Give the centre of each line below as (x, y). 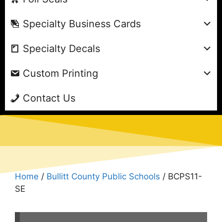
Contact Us (49, 98)
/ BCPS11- (181, 176)
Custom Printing (60, 73)
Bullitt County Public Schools (103, 176)
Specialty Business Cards (82, 24)
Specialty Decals (61, 48)
